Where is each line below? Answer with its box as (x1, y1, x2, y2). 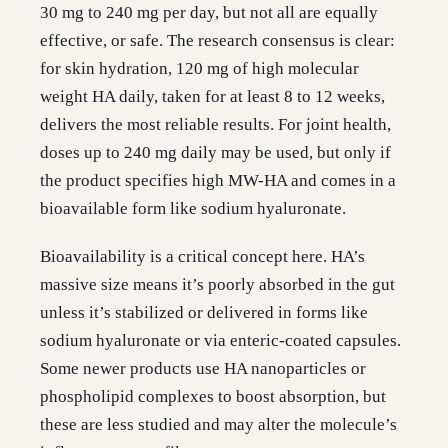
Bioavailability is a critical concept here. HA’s (40, 247, 365, 267)
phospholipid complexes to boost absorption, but (40, 387, 386, 407)
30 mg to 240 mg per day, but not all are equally (40, 3, 378, 23)
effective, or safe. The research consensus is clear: (40, 31, 395, 51)
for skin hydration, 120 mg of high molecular (40, 59, 359, 79)
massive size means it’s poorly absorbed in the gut (40, 275, 395, 295)
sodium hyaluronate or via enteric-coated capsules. (40, 331, 401, 351)
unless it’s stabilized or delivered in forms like (40, 303, 368, 323)
